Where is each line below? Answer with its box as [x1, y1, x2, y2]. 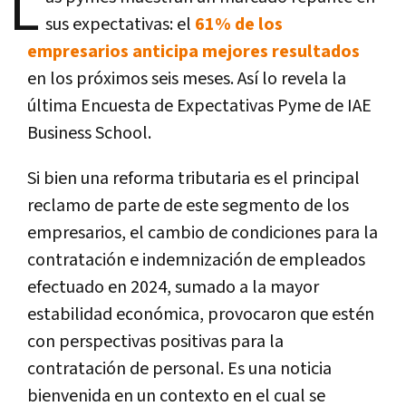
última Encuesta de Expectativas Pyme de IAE [27, 93, 372, 118]
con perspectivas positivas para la [27, 329, 284, 353]
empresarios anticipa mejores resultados [27, 39, 360, 63]
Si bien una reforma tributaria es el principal [27, 166, 360, 190]
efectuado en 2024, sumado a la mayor [27, 275, 319, 299]
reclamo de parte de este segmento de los [27, 193, 349, 217]
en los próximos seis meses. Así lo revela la [27, 66, 346, 91]
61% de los [195, 12, 283, 36]
